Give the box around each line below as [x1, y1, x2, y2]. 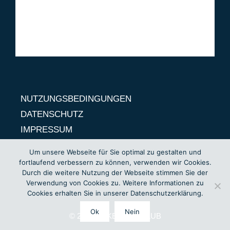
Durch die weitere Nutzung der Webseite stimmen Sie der [22, 168, 208, 177]
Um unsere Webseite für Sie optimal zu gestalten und [29, 148, 201, 156]
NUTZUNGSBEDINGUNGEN [21, 94, 131, 104]
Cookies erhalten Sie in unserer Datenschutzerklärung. [27, 189, 203, 197]
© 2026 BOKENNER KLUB [69, 212, 161, 221]
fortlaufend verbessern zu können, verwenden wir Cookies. [18, 158, 212, 166]
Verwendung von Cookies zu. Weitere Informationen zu [26, 179, 204, 187]
